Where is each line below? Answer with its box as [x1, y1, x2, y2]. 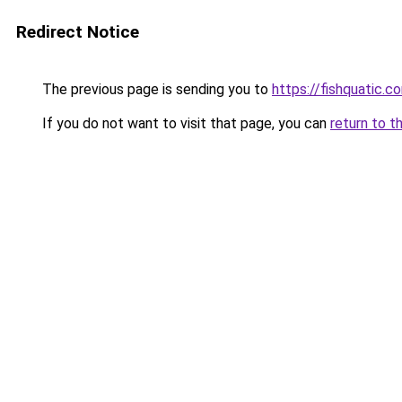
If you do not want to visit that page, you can [39, 115, 330, 132]
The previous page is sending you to [39, 81, 272, 98]
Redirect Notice [16, 22, 139, 42]
